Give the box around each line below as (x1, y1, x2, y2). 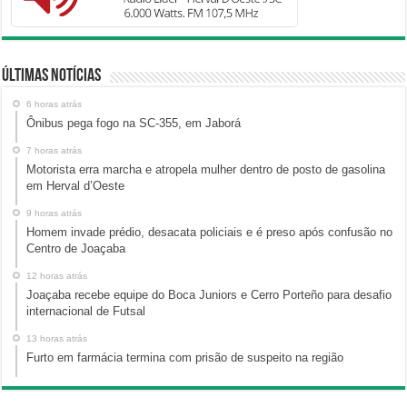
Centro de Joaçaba (26, 242, 126, 256)
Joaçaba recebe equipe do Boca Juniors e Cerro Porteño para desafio (26, 288, 392, 303)
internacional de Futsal (26, 304, 146, 319)
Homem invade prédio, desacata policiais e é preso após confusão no (26, 225, 393, 240)
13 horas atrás (26, 333, 88, 344)
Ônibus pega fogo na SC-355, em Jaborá (26, 116, 242, 131)
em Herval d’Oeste (26, 179, 125, 194)
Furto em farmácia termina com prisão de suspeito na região (26, 351, 344, 365)
